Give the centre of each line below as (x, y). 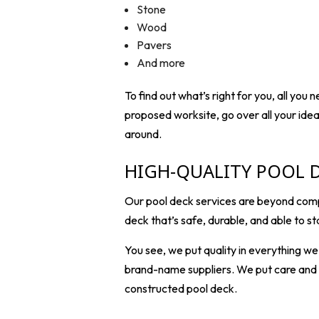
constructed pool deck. (181, 288)
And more (161, 62)
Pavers (155, 45)
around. (143, 134)
